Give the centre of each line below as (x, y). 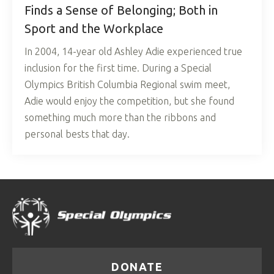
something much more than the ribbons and (120, 117)
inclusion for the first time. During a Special (118, 68)
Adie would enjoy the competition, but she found (129, 101)
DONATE (137, 266)
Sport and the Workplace (94, 28)
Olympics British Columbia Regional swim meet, (127, 84)
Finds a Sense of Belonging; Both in (121, 10)
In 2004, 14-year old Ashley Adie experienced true (133, 51)
